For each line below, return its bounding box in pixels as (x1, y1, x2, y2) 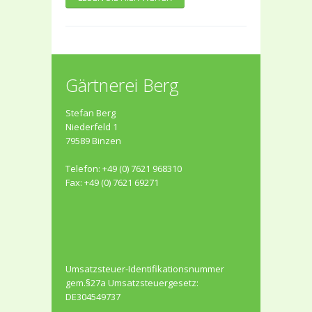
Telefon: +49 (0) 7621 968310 (65, 162, 182, 175)
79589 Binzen (65, 134, 121, 147)
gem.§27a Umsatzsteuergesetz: (65, 276, 198, 289)
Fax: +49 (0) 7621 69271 (65, 175, 159, 189)
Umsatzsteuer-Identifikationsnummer (65, 262, 224, 275)
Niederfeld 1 (65, 120, 118, 133)
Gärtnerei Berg (65, 72, 179, 97)
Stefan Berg (65, 106, 116, 119)
